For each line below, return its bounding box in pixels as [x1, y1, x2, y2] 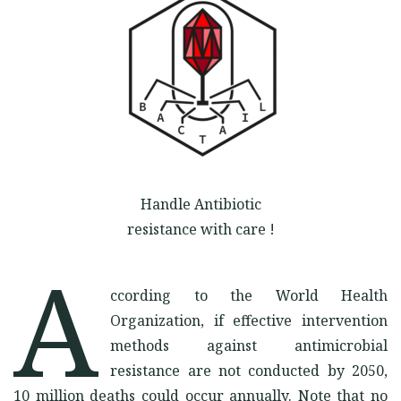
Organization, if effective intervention [110, 311, 388, 330]
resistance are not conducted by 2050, [110, 361, 388, 380]
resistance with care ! [126, 219, 275, 239]
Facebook [31, 48, 94, 65]
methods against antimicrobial [110, 336, 388, 355]
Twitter [92, 48, 139, 65]
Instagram [62, 48, 124, 65]
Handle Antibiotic [140, 194, 261, 214]
